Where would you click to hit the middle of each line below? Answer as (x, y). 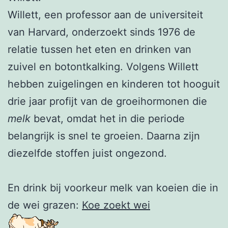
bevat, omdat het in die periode (108, 118)
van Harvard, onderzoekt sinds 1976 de (102, 32)
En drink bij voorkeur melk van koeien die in (113, 188)
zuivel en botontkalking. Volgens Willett (103, 66)
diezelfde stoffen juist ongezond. (87, 153)
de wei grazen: (45, 205)
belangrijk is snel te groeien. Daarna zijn (104, 136)
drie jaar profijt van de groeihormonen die (107, 101)
